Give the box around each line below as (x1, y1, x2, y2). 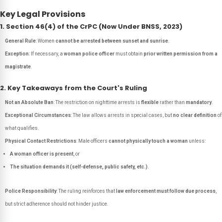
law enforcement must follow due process (116, 188, 216, 194)
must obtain (114, 51, 144, 56)
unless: (188, 138, 206, 144)
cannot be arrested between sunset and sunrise (55, 38, 168, 44)
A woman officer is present (10, 151, 73, 157)
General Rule (5, 38, 36, 44)
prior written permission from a (144, 51, 218, 56)
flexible (141, 100, 159, 105)
